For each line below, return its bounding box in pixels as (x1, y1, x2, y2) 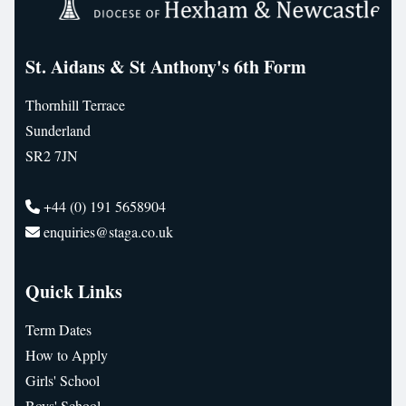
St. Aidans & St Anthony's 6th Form (25, 53, 306, 81)
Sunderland (25, 121, 91, 140)
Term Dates (25, 320, 92, 340)
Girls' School (25, 371, 100, 391)
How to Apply (25, 345, 108, 365)
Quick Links (25, 278, 122, 305)
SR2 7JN (25, 146, 78, 166)
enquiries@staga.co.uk (43, 222, 173, 242)
